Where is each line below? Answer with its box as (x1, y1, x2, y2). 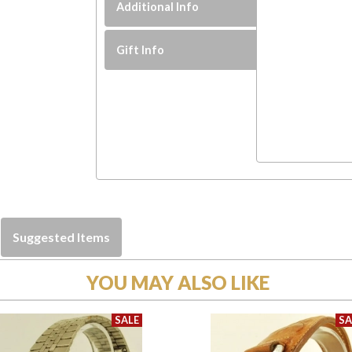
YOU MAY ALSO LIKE (86, 270, 269, 294)
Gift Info (116, 42, 165, 57)
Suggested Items (13, 229, 110, 244)
